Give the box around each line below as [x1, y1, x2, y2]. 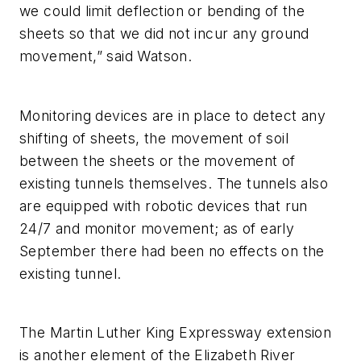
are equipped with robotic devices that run [19, 197, 308, 214]
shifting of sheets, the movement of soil [19, 129, 288, 147]
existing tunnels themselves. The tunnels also [19, 174, 328, 192]
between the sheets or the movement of [19, 151, 296, 169]
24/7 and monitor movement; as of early [19, 219, 295, 237]
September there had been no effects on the [19, 242, 325, 259]
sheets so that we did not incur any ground [19, 25, 309, 43]
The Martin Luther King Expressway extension [19, 324, 332, 342]
